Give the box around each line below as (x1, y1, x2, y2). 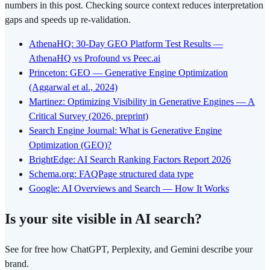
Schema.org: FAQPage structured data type (29, 168, 193, 179)
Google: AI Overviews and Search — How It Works (29, 183, 229, 193)
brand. (5, 258, 29, 269)
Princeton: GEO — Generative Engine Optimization (29, 67, 228, 78)
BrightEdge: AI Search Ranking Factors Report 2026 (29, 154, 231, 165)
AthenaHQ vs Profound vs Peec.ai (29, 52, 160, 63)
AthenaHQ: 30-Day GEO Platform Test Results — (29, 38, 223, 49)
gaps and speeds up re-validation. (5, 14, 131, 25)
